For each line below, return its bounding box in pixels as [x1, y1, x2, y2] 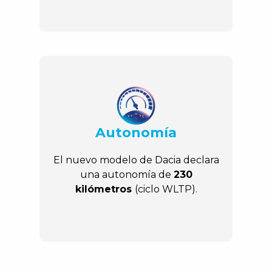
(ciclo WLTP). [134, 183, 197, 195]
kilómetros [75, 183, 135, 195]
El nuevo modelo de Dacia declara [53, 154, 219, 166]
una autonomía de [80, 169, 174, 181]
